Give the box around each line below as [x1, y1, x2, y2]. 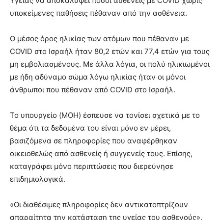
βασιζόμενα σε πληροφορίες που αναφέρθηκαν [10, 136, 177, 146]
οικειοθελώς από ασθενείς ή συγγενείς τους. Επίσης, [10, 149, 192, 159]
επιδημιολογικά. [10, 174, 65, 184]
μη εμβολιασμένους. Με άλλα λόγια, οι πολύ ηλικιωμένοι [10, 59, 210, 69]
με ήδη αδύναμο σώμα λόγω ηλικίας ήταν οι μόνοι [10, 72, 186, 82]
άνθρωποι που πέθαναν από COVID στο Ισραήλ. [10, 85, 175, 95]
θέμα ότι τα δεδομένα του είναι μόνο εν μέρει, [10, 123, 171, 133]
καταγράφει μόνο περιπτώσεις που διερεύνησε [10, 162, 173, 171]
